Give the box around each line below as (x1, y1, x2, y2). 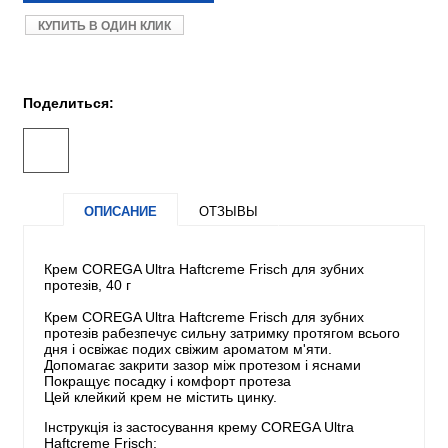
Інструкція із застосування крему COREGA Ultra (44, 419, 354, 436)
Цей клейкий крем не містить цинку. (44, 389, 277, 406)
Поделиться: (23, 94, 114, 111)
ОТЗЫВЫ (199, 204, 258, 220)
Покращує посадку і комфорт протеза (44, 373, 291, 390)
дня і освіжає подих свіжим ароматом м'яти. (44, 341, 332, 358)
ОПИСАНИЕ (84, 204, 157, 220)
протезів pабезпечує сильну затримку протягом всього (44, 325, 400, 342)
